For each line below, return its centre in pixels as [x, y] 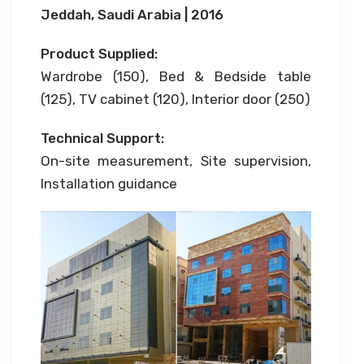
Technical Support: [102, 139]
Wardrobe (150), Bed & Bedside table [176, 77]
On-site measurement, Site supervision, [176, 161]
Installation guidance [109, 184]
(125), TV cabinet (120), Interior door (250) [175, 100]
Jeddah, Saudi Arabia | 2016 [132, 15]
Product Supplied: [99, 54]
